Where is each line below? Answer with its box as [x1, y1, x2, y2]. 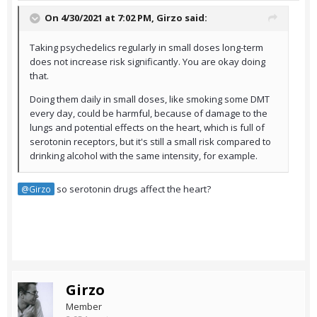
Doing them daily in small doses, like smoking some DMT [30, 93, 270, 106]
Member [66, 300, 102, 313]
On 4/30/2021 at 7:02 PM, [45, 11, 156, 25]
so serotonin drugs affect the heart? [54, 183, 211, 196]
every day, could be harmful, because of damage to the [30, 107, 267, 120]
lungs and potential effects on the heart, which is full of [30, 121, 265, 134]
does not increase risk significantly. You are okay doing [30, 55, 265, 69]
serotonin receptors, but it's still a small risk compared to [30, 135, 271, 149]
